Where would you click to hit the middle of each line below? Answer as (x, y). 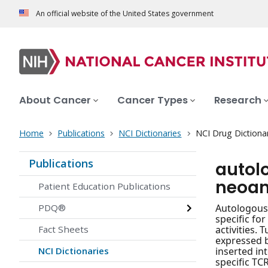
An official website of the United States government (125, 14)
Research (238, 100)
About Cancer (55, 100)
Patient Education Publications (104, 186)
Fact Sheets (63, 229)
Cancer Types (153, 100)
